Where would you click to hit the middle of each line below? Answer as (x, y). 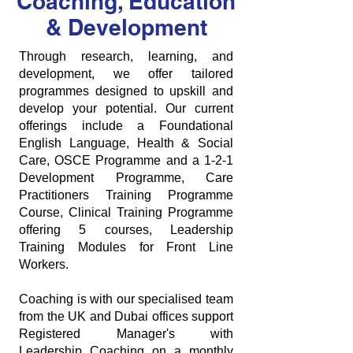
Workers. (44, 264)
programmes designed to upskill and (126, 91)
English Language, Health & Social (126, 143)
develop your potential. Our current (126, 108)
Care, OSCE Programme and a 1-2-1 (126, 160)
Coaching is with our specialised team (126, 299)
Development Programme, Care (126, 178)
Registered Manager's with (126, 334)
